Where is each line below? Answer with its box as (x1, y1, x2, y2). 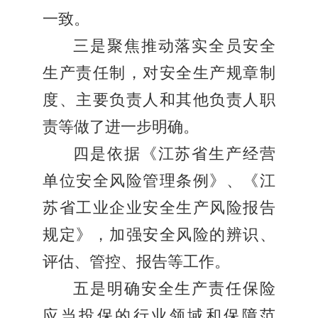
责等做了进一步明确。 (43, 119, 199, 136)
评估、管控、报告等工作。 (43, 253, 230, 271)
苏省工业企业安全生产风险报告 (43, 199, 275, 217)
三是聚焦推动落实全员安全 (73, 38, 275, 55)
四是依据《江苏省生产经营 (73, 146, 275, 163)
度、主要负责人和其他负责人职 (43, 92, 275, 109)
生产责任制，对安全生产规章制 (43, 65, 275, 82)
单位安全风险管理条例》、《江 (43, 172, 275, 190)
